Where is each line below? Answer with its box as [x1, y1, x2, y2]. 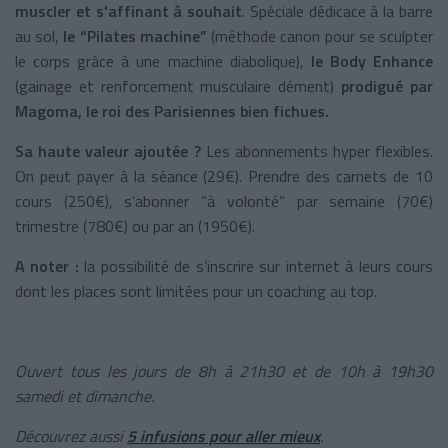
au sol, [15, 23, 64, 48]
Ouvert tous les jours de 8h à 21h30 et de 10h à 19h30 [15, 358, 433, 383]
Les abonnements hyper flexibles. [200, 138, 433, 163]
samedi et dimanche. [15, 383, 154, 408]
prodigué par [341, 73, 434, 98]
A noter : [15, 253, 79, 278]
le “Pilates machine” [63, 23, 207, 48]
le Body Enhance [310, 48, 434, 73]
